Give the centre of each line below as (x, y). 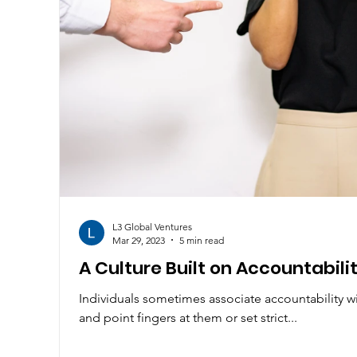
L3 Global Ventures (152, 226)
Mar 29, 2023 (138, 240)
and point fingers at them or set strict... (188, 317)
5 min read (201, 240)
